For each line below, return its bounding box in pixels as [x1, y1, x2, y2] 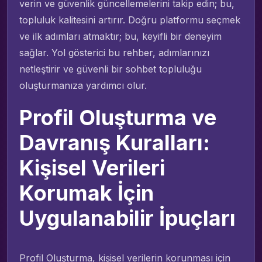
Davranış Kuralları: [19, 129, 210, 156]
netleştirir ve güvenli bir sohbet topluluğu [19, 63, 202, 75]
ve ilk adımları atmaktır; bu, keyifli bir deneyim [19, 30, 222, 42]
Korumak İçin [19, 180, 154, 206]
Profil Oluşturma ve [19, 104, 216, 130]
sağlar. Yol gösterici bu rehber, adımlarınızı [19, 46, 209, 58]
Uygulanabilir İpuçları [19, 205, 236, 231]
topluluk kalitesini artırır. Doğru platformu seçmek [19, 13, 240, 26]
